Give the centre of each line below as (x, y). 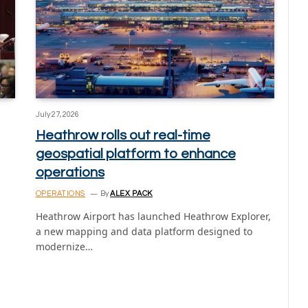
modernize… (64, 247)
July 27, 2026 (57, 115)
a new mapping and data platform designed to (144, 232)
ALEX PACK (131, 194)
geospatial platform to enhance (135, 154)
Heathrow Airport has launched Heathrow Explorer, (153, 217)
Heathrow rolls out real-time (123, 136)
